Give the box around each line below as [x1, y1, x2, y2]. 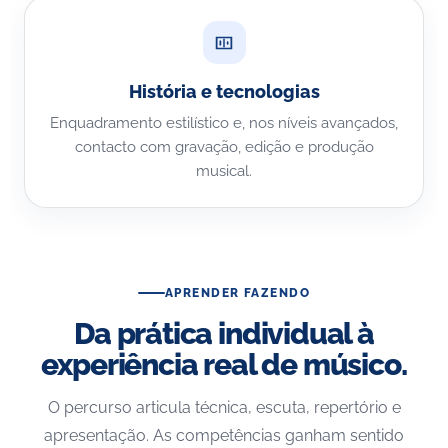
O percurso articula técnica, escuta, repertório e [47, 398, 401, 417]
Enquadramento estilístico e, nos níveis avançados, [50, 114, 398, 132]
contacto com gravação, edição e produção [74, 138, 374, 156]
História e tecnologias [128, 81, 320, 102]
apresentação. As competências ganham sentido [44, 426, 404, 445]
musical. [196, 162, 252, 180]
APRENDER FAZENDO [164, 285, 311, 300]
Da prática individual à [74, 316, 374, 351]
